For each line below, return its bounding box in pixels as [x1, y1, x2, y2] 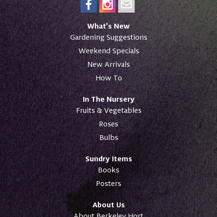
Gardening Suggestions [70, 32, 147, 42]
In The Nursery [82, 94, 135, 104]
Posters [96, 179, 121, 188]
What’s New [87, 21, 130, 31]
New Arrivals [87, 60, 130, 69]
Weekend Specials [78, 46, 139, 56]
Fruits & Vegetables [76, 106, 141, 115]
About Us [92, 200, 125, 210]
